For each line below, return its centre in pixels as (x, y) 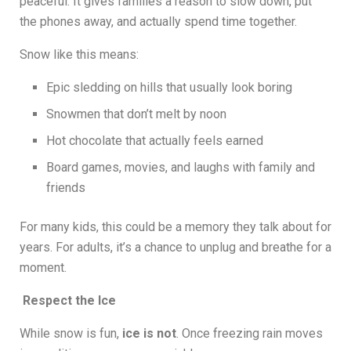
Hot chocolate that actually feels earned (155, 141)
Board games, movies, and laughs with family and (181, 168)
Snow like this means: (79, 55)
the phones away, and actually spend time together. (158, 22)
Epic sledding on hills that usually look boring (170, 88)
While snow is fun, (71, 334)
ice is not (149, 334)
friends (66, 188)
